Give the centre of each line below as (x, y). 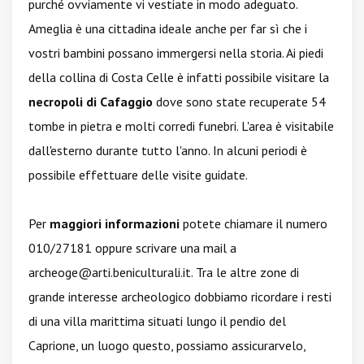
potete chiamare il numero (253, 223)
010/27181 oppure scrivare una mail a (132, 248)
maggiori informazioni (115, 223)
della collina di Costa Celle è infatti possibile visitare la (179, 77)
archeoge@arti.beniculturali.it (110, 272)
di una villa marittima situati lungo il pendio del (157, 321)
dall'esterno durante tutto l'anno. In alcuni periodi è (168, 150)
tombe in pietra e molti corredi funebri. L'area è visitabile (181, 126)
